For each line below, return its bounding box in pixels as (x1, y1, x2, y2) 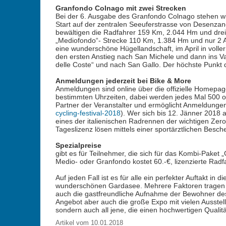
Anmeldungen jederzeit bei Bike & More (55, 77, 191, 85)
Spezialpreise (55, 141, 101, 149)
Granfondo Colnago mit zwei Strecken (55, 4, 186, 12)
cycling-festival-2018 (55, 109, 121, 117)
